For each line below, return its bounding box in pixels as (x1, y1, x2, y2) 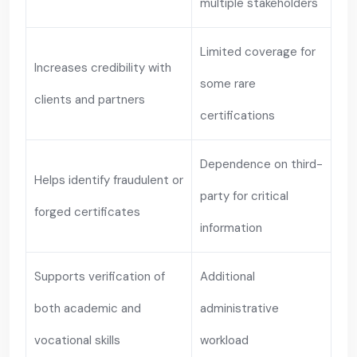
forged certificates (34, 204, 140, 220)
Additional (200, 269, 255, 284)
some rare (200, 76, 256, 92)
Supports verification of (34, 269, 165, 284)
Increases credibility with (34, 60, 171, 76)
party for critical (200, 188, 288, 204)
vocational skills (34, 332, 120, 348)
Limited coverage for (200, 44, 316, 60)
